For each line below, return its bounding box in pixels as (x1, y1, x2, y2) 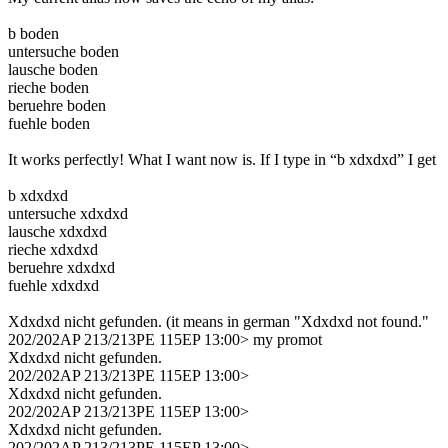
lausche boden (8, 60, 98, 78)
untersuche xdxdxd (8, 204, 128, 222)
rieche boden (8, 78, 89, 96)
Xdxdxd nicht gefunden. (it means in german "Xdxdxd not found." (8, 312, 429, 330)
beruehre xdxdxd (8, 258, 115, 276)
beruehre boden (8, 96, 106, 114)
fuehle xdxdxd (8, 276, 99, 294)
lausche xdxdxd (8, 222, 107, 240)
